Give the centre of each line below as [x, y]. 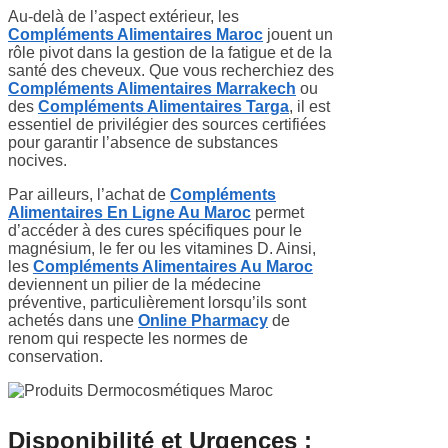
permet [277, 212]
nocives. [37, 160]
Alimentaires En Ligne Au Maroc [129, 212]
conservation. [55, 356]
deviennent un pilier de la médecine [134, 284]
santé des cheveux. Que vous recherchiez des [171, 70]
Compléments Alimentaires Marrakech [152, 88]
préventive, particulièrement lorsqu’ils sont [157, 302]
